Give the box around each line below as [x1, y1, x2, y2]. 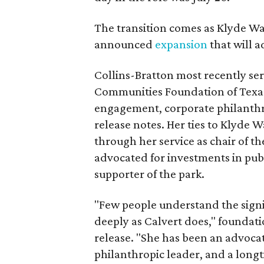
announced [94, 37, 155, 51]
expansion [155, 37, 207, 51]
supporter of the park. [94, 167, 204, 181]
